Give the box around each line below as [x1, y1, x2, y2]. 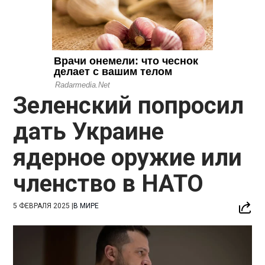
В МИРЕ [73, 201, 99, 210]
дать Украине [13, 117, 164, 146]
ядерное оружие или [13, 143, 243, 172]
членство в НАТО [13, 169, 204, 198]
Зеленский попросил [13, 91, 244, 119]
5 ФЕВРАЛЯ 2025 [13, 201, 70, 210]
